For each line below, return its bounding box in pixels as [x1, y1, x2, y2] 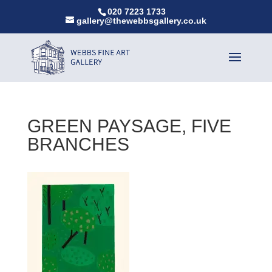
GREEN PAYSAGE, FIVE [27, 115, 231, 136]
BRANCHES [27, 134, 129, 154]
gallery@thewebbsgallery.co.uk [76, 15, 206, 25]
